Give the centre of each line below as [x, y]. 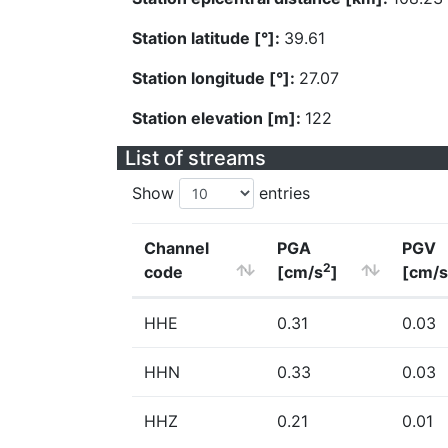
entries [282, 193]
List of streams [195, 158]
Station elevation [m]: [218, 118]
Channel [176, 248]
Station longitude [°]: [215, 78]
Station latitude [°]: [208, 38]
